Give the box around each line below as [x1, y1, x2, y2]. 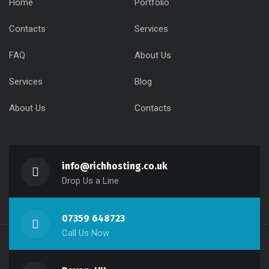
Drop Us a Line [62, 175, 119, 186]
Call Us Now [62, 228, 109, 238]
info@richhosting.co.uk [62, 160, 168, 172]
